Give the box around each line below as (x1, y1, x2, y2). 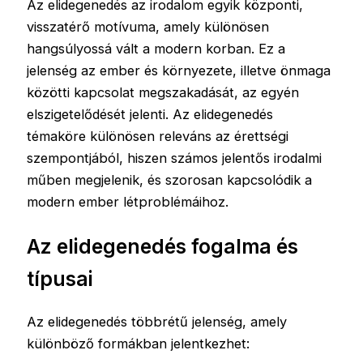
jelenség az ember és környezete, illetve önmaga (27, 62, 331, 79)
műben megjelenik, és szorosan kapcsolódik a (27, 172, 313, 189)
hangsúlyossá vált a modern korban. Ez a (27, 41, 286, 58)
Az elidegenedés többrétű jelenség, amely (27, 314, 288, 331)
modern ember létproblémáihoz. (27, 194, 229, 211)
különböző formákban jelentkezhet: (27, 335, 250, 352)
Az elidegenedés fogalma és (27, 233, 299, 258)
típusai (27, 266, 94, 291)
